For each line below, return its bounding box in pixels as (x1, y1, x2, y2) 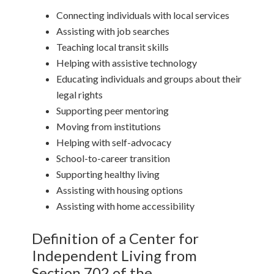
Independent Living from (32, 246, 198, 265)
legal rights (56, 89, 103, 101)
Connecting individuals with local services (56, 9, 230, 21)
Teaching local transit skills (56, 41, 169, 53)
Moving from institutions (56, 120, 161, 133)
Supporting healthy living (56, 168, 160, 180)
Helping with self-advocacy (56, 136, 172, 149)
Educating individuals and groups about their (56, 73, 242, 85)
